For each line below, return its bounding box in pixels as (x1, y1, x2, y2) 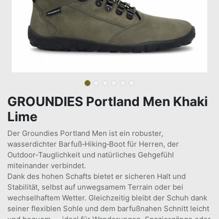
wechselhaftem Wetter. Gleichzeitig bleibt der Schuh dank (7, 193, 207, 202)
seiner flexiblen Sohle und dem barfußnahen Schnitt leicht (7, 204, 209, 213)
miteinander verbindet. (7, 161, 86, 170)
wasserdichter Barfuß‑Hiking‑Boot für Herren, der (7, 139, 179, 149)
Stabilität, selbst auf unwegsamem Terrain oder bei (7, 182, 183, 192)
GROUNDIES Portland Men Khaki (7, 94, 208, 109)
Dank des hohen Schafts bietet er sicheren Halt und (7, 172, 186, 181)
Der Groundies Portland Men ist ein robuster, (7, 129, 163, 138)
